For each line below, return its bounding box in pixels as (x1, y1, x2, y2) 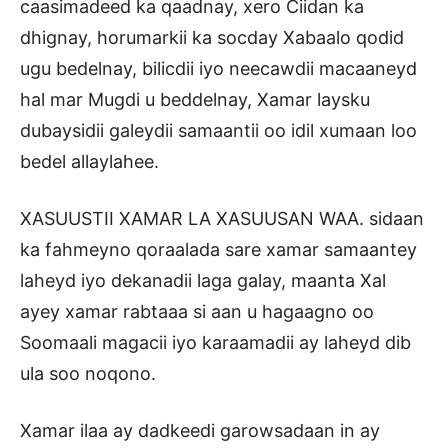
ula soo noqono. (20, 363, 156, 385)
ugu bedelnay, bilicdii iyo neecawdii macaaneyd (20, 58, 417, 80)
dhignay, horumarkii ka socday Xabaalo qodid (20, 27, 404, 49)
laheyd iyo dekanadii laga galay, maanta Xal (20, 270, 386, 292)
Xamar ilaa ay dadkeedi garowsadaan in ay (20, 420, 380, 442)
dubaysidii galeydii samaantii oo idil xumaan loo (20, 120, 417, 142)
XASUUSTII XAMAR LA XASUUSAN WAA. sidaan (20, 208, 424, 230)
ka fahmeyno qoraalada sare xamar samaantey (20, 239, 417, 261)
